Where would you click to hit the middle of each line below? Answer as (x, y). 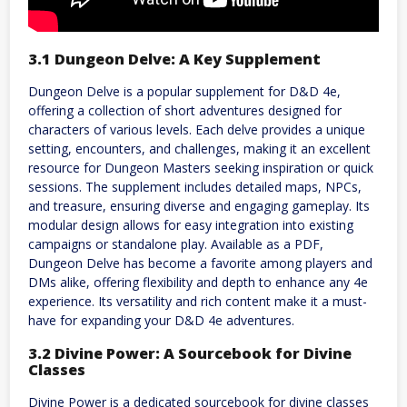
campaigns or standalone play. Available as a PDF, (176, 244)
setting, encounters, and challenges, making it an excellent (199, 149)
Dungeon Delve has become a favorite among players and (200, 263)
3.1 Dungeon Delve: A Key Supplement (174, 59)
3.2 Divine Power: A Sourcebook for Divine (190, 353)
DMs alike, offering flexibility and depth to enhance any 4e (198, 283)
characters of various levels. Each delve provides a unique (197, 130)
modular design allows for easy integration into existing (191, 225)
